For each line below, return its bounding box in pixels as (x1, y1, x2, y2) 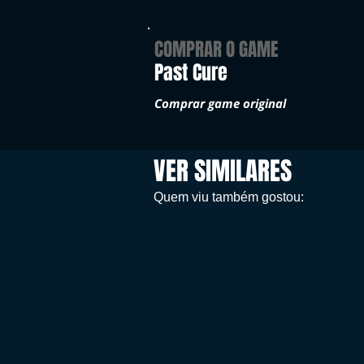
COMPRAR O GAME (154, 36, 278, 63)
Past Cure (154, 58, 227, 87)
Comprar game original (154, 95, 286, 111)
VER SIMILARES (154, 153, 292, 189)
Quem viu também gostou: (154, 190, 304, 204)
